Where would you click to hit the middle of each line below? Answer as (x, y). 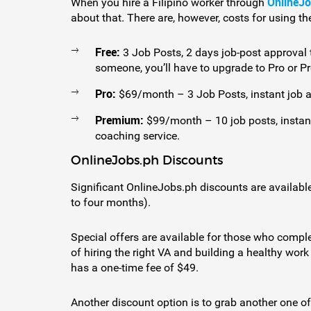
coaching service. (137, 136)
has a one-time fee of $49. (135, 268)
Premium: (119, 120)
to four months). (111, 203)
